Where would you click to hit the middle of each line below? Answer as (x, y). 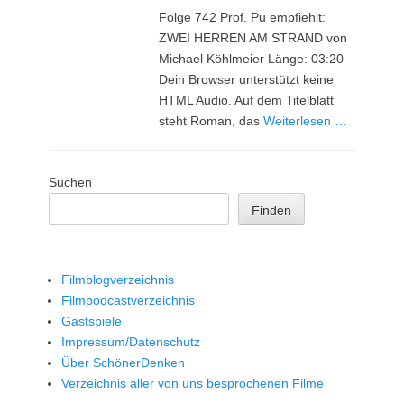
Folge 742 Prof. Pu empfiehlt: (243, 17)
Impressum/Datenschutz (131, 341)
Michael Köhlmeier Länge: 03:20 (252, 58)
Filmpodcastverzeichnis (128, 300)
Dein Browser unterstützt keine (247, 79)
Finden (271, 210)
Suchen (70, 182)
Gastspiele (92, 321)
